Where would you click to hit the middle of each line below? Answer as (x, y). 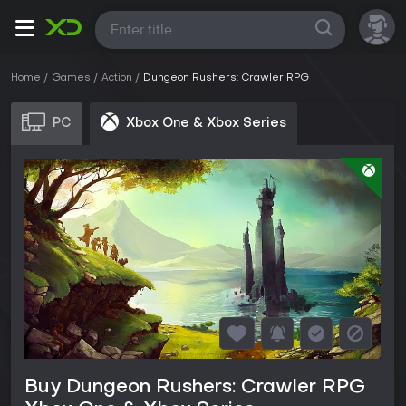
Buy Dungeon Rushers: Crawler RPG (195, 388)
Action (117, 78)
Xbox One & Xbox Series (206, 123)
